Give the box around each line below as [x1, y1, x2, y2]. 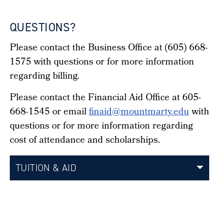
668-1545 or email [10, 105, 89, 121]
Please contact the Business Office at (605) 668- [10, 41, 208, 57]
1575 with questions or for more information [10, 55, 194, 71]
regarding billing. [10, 69, 80, 85]
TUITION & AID [16, 161, 77, 175]
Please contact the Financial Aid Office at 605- [10, 90, 201, 107]
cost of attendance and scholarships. [10, 133, 160, 149]
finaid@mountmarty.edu [89, 105, 189, 121]
